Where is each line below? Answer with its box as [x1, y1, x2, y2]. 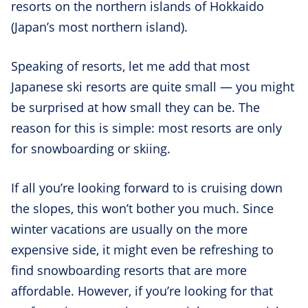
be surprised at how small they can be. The [11, 98, 260, 115]
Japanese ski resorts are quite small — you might [11, 78, 294, 95]
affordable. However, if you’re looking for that [11, 282, 273, 299]
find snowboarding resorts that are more [11, 261, 247, 278]
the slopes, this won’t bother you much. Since [11, 199, 274, 217]
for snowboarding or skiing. [11, 140, 174, 157]
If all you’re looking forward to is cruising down [11, 179, 283, 196]
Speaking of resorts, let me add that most [11, 57, 250, 74]
